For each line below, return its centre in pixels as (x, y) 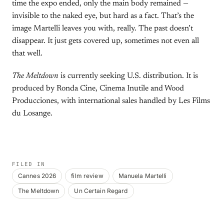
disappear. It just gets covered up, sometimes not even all (105, 41)
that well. (27, 53)
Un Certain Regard (101, 191)
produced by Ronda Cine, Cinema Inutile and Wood (98, 88)
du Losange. (32, 113)
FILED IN (29, 164)
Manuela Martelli (142, 176)
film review (87, 176)
